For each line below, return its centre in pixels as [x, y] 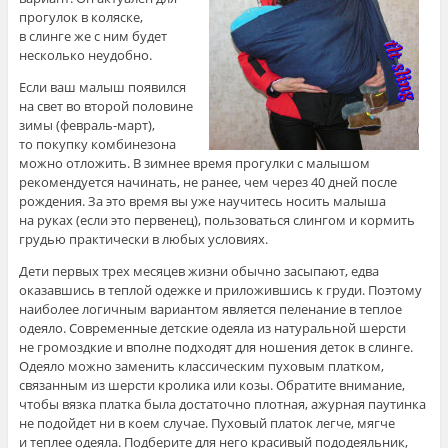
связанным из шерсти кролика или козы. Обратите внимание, [211, 385]
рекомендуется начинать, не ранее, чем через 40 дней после [207, 182]
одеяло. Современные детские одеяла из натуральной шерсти [212, 328]
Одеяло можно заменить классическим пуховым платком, [201, 366]
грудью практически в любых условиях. [143, 239]
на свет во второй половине [105, 106]
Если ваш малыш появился [102, 87]
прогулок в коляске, [80, 17]
